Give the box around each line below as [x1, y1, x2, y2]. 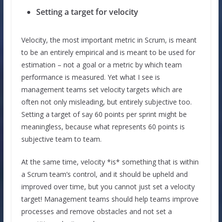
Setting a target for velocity [36, 6, 138, 17]
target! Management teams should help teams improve [21, 194, 199, 204]
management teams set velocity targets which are [21, 84, 182, 94]
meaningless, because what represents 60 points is [21, 121, 185, 131]
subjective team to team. [21, 134, 102, 144]
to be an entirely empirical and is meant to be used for [21, 47, 195, 57]
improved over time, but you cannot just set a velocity [21, 181, 195, 191]
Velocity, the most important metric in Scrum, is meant [21, 35, 197, 45]
